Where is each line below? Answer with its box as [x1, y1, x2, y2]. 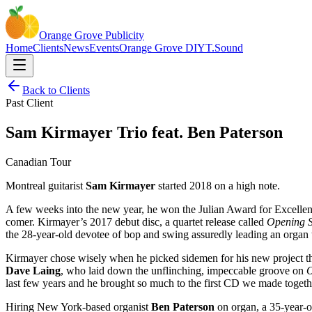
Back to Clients [22, 84, 90, 96]
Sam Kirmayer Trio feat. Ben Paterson [6, 123, 283, 141]
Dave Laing [6, 264, 61, 276]
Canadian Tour [6, 155, 71, 168]
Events [89, 42, 119, 54]
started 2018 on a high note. [155, 179, 283, 192]
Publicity [105, 29, 144, 41]
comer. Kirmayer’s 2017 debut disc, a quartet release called [6, 215, 267, 228]
